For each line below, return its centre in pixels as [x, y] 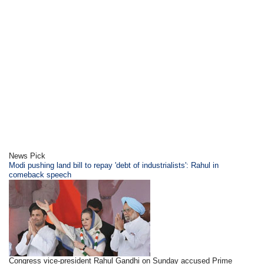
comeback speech [40, 175]
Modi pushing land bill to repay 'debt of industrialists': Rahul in [114, 165]
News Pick [27, 156]
